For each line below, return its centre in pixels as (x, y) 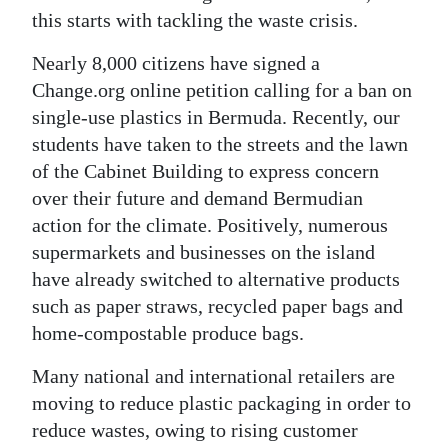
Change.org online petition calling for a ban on (222, 89)
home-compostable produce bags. (168, 332)
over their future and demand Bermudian (197, 197)
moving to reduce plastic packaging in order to (221, 402)
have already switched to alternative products (216, 278)
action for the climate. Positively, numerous (210, 224)
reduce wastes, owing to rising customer (195, 429)
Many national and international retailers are (213, 375)
